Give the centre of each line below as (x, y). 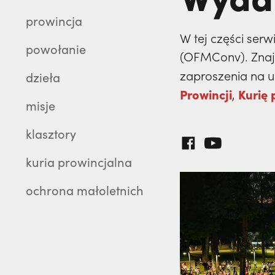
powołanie (56, 49)
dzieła (43, 77)
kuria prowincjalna (79, 162)
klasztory (51, 134)
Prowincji (206, 94)
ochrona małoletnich (85, 190)
